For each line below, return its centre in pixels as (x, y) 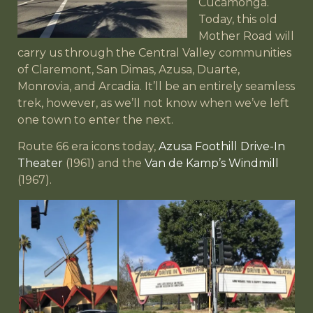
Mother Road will (246, 36)
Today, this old (238, 19)
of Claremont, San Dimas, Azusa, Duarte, (129, 69)
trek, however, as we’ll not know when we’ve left (153, 103)
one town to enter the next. (95, 119)
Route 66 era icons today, (88, 146)
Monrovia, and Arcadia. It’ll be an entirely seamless (156, 86)
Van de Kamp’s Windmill (212, 163)
